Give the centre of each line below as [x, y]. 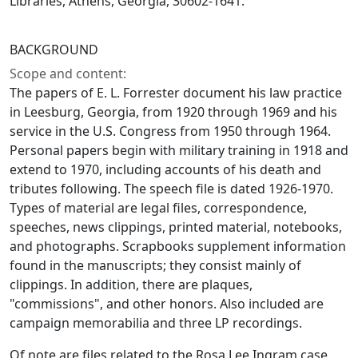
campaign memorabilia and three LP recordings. [156, 323]
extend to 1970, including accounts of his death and [165, 169]
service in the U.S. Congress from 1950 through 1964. [170, 131]
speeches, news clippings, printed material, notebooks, [176, 227]
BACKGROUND [54, 50]
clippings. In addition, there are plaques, [131, 284]
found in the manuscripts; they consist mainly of [155, 265]
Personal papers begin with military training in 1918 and [179, 150]
